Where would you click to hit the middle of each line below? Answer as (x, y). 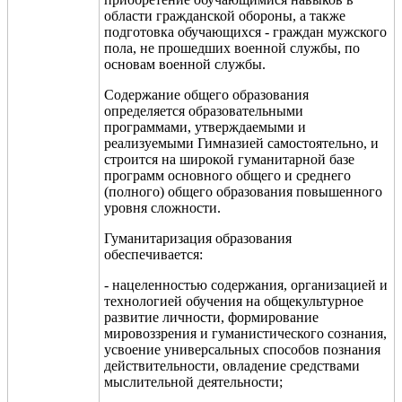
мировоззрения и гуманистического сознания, (245, 333)
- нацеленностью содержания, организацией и (246, 284)
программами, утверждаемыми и (205, 127)
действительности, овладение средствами (232, 365)
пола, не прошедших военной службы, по (232, 48)
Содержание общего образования (206, 94)
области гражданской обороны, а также (225, 15)
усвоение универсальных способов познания (242, 349)
